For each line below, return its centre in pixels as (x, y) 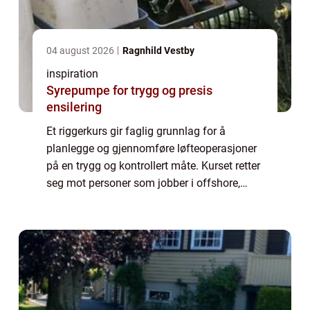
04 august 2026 (81, 50)
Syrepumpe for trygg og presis (129, 90)
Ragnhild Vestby (158, 50)
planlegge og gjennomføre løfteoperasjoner (152, 148)
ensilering (74, 107)
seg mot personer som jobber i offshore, (143, 183)
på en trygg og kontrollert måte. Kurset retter (153, 165)
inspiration (72, 73)
